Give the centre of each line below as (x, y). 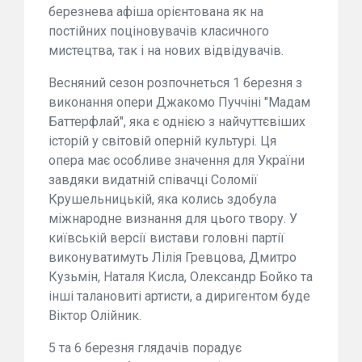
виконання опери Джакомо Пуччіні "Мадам (179, 102)
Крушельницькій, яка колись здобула (162, 199)
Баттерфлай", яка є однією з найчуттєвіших (177, 121)
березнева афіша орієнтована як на (156, 11)
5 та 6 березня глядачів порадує (145, 347)
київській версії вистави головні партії (166, 238)
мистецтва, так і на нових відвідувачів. (166, 50)
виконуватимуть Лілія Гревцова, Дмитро (173, 257)
